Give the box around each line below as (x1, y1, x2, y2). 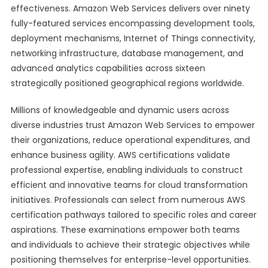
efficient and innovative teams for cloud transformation (10, 179, 248, 191)
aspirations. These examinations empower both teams (10, 224, 240, 236)
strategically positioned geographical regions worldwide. (10, 77, 244, 89)
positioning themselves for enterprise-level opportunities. (10, 254, 251, 266)
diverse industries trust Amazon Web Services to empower (10, 119, 255, 131)
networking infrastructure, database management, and (10, 47, 243, 59)
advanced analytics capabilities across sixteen (10, 62, 205, 74)
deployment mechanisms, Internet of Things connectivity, (10, 32, 255, 44)
